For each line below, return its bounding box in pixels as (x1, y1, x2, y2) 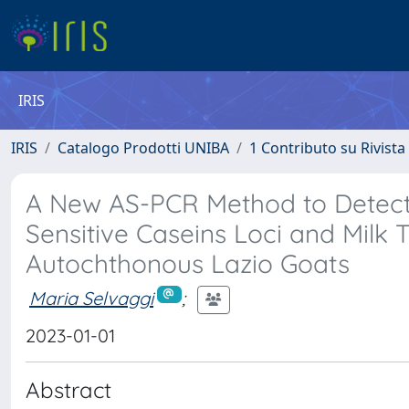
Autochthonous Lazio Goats (26, 247, 350, 279)
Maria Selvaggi (29, 286, 153, 309)
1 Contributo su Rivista (249, 138, 405, 158)
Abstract (26, 376, 111, 404)
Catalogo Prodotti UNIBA (58, 138, 229, 158)
